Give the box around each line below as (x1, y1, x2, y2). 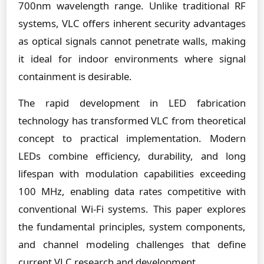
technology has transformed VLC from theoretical (18, 114, 246, 127)
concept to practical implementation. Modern (18, 131, 246, 145)
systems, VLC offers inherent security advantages (18, 16, 246, 30)
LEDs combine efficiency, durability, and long (18, 149, 246, 163)
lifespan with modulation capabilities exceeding (18, 167, 246, 180)
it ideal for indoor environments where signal (18, 52, 246, 65)
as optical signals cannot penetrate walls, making (18, 34, 246, 48)
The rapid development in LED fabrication (18, 96, 246, 110)
